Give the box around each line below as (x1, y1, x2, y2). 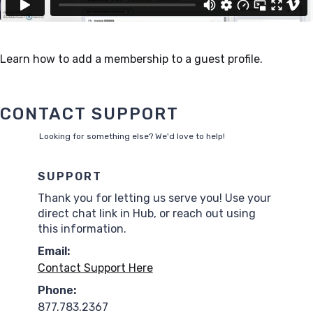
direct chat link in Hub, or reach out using (37, 206, 256, 220)
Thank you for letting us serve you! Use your (37, 191, 271, 205)
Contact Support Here (37, 261, 153, 275)
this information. (37, 221, 126, 235)
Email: (37, 244, 70, 258)
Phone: (37, 283, 76, 297)
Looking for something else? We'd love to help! (39, 131, 225, 141)
